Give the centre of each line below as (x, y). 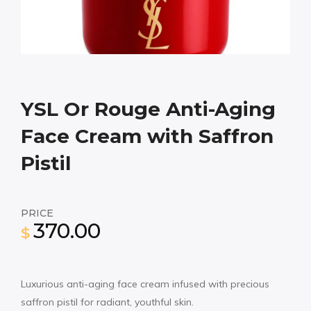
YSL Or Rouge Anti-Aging (148, 109)
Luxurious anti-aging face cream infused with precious (145, 284)
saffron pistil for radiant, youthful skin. (107, 302)
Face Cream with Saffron (147, 136)
